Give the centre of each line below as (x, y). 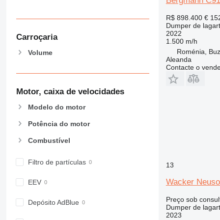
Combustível (49, 141)
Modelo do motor (56, 107)
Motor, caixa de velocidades (70, 92)
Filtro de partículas (57, 162)
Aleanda (179, 59)
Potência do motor (59, 124)
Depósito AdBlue (53, 203)
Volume (40, 52)
